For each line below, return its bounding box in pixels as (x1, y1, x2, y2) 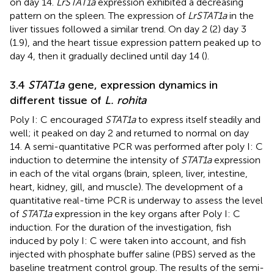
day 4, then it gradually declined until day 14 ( (10, 50, 204, 62)
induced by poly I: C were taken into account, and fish (10, 234, 246, 246)
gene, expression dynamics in (65, 78, 218, 92)
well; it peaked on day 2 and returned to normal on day (10, 127, 249, 139)
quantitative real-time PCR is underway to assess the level (10, 194, 263, 206)
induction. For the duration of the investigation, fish (10, 221, 231, 233)
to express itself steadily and (136, 113, 261, 125)
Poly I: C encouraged (10, 113, 105, 125)
